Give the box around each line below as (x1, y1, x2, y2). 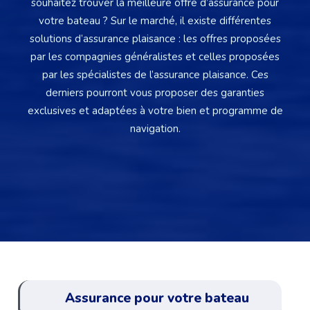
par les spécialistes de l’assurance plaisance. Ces (42, 67, 268, 82)
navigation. (129, 121, 181, 136)
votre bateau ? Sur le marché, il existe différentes (39, 13, 271, 28)
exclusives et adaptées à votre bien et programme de (27, 103, 283, 118)
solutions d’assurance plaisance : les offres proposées (29, 31, 281, 46)
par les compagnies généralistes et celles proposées (30, 49, 280, 64)
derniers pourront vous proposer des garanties (46, 85, 264, 100)
